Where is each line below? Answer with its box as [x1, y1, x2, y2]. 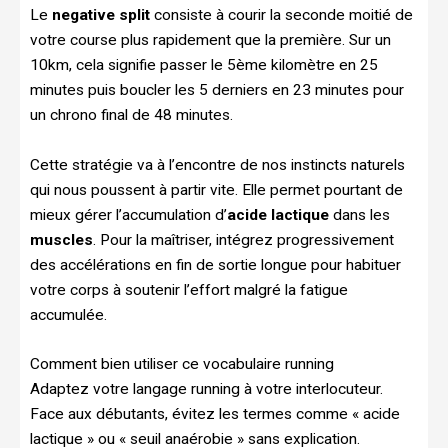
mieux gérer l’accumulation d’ [30, 205, 227, 224]
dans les [329, 205, 390, 224]
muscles [30, 230, 93, 249]
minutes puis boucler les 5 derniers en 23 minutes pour [30, 80, 404, 99]
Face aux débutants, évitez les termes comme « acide [30, 405, 400, 424]
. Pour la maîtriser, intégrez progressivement [93, 230, 394, 249]
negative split [52, 5, 150, 24]
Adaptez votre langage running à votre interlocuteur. [30, 380, 383, 399]
